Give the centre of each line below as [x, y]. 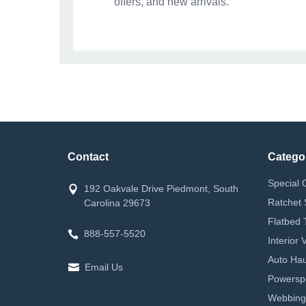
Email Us [104, 267]
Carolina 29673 [117, 203]
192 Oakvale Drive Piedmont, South [161, 188]
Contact [88, 156]
